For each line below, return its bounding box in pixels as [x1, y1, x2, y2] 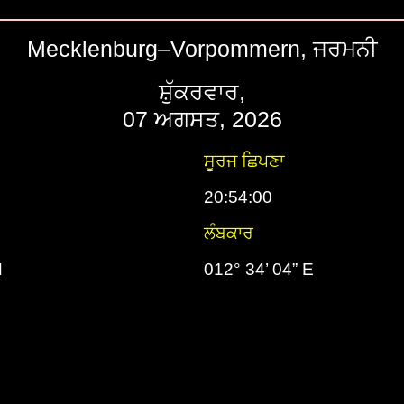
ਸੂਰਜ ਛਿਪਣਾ [204, 151, 284, 170]
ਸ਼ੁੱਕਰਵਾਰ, [159, 79, 245, 105]
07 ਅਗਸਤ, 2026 [122, 106, 282, 132]
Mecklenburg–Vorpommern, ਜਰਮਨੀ [26, 36, 378, 61]
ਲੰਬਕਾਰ [204, 224, 253, 243]
